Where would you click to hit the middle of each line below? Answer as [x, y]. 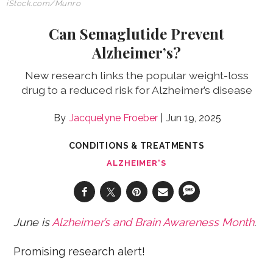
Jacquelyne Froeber [113, 118]
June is [33, 222]
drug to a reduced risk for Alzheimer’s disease [136, 90]
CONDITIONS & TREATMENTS [136, 146]
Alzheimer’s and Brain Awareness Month [153, 222]
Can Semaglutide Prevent [136, 34]
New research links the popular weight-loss [136, 76]
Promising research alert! [80, 252]
